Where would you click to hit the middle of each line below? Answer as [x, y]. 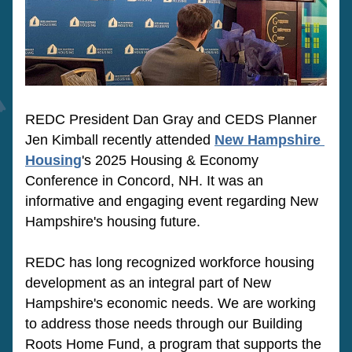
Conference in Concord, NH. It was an [144, 181]
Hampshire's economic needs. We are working [170, 303]
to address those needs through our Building [164, 324]
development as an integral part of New [148, 283]
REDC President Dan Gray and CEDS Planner [171, 119]
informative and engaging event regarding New [172, 201]
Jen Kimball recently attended [120, 140]
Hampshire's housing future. [115, 222]
